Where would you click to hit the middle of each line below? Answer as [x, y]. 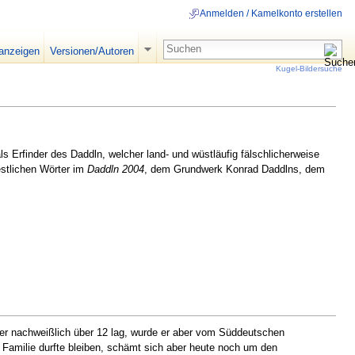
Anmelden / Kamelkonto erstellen [271, 14]
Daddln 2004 [116, 169]
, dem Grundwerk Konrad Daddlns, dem [235, 169]
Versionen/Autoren [92, 51]
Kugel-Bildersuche [309, 68]
